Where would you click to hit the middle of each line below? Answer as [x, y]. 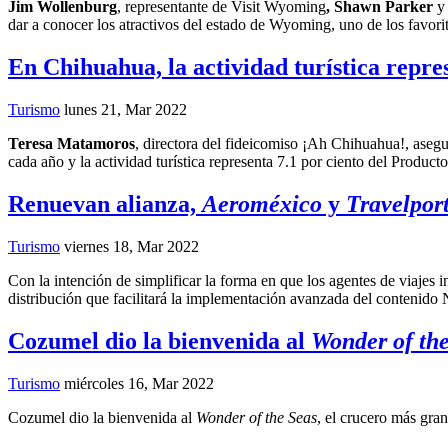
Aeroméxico [262, 204]
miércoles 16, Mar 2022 [139, 383]
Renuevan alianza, [105, 204]
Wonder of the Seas [256, 417]
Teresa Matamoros [71, 144]
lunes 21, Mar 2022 [125, 110]
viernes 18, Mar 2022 [131, 247]
